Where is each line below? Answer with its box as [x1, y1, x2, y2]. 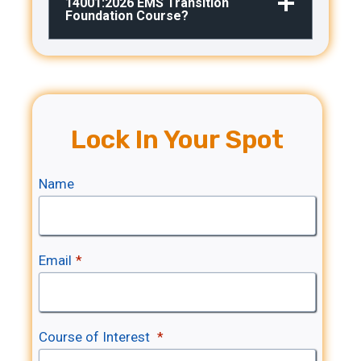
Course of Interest [39, 329, 153, 345]
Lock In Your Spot [71, 124, 284, 155]
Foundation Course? [65, 8, 189, 23]
